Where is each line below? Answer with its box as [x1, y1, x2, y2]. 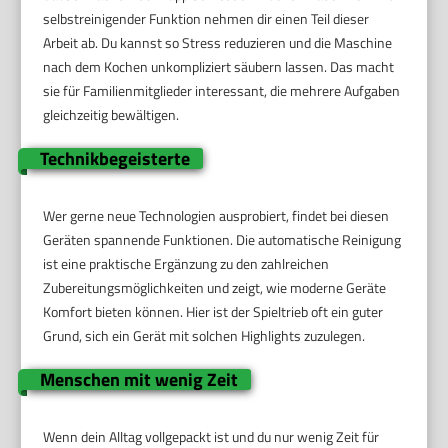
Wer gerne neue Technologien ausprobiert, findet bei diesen [43, 205, 390, 227]
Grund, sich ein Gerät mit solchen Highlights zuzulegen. [43, 325, 366, 347]
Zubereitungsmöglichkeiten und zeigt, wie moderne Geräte [43, 277, 387, 299]
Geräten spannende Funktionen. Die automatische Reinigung [43, 229, 402, 251]
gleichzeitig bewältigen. [43, 104, 180, 126]
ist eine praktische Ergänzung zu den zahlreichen [43, 253, 330, 275]
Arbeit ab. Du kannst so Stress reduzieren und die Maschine [43, 32, 393, 54]
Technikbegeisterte [39, 145, 190, 173]
